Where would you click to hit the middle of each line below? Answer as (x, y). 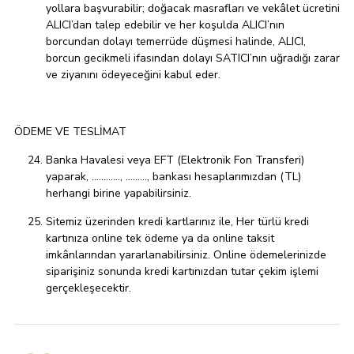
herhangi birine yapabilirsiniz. (119, 194)
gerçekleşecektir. (88, 288)
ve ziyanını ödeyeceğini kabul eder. (133, 75)
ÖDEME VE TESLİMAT (70, 132)
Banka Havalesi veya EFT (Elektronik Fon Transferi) (175, 160)
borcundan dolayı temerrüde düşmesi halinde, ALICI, (176, 42)
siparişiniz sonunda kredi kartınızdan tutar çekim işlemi (182, 272)
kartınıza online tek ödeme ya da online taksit (160, 239)
